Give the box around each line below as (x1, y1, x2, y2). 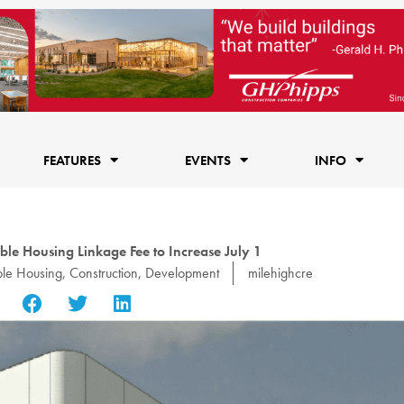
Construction (69, 262, 138, 282)
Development (144, 262, 219, 282)
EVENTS (184, 151, 231, 170)
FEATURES (42, 151, 101, 170)
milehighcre (247, 262, 313, 282)
